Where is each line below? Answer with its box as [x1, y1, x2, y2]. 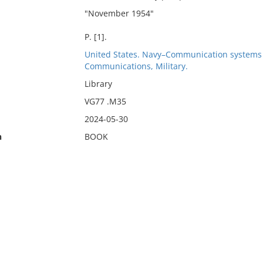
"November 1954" [84, 8, 154, 19]
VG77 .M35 [84, 96, 126, 107]
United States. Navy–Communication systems [84, 49, 262, 60]
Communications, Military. [84, 60, 188, 72]
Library [84, 78, 112, 89]
